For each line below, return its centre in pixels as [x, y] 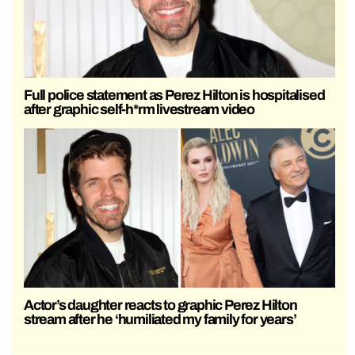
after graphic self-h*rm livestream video [139, 109]
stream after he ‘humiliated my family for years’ [160, 319]
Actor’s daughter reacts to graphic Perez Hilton [160, 305]
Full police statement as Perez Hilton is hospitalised [174, 95]
